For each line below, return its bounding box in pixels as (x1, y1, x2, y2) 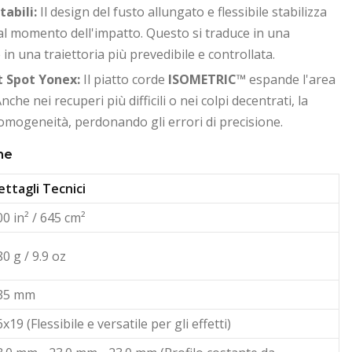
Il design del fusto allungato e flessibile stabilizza (37, 2, 327, 20)
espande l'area (246, 71, 335, 89)
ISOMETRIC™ (168, 71, 246, 89)
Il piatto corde (80, 71, 168, 89)
